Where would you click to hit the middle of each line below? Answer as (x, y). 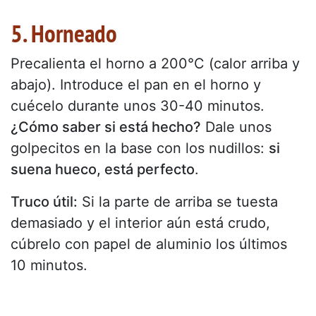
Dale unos (236, 127)
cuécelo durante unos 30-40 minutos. (138, 106)
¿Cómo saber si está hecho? (106, 127)
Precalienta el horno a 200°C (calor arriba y (155, 63)
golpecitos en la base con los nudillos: (140, 148)
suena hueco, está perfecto (103, 169)
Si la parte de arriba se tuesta (178, 202)
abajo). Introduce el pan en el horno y (136, 85)
